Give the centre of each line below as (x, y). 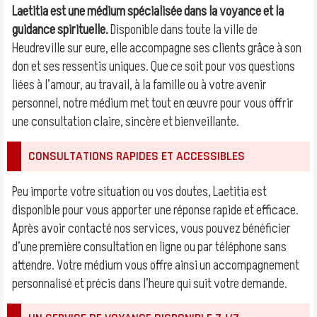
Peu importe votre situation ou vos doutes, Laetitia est (139, 192)
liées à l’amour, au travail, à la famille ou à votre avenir (139, 85)
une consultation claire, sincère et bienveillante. (126, 122)
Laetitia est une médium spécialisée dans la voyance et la (148, 11)
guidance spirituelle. (60, 30)
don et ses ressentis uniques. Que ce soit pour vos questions (154, 67)
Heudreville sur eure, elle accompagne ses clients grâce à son (157, 48)
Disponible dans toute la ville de (183, 30)
